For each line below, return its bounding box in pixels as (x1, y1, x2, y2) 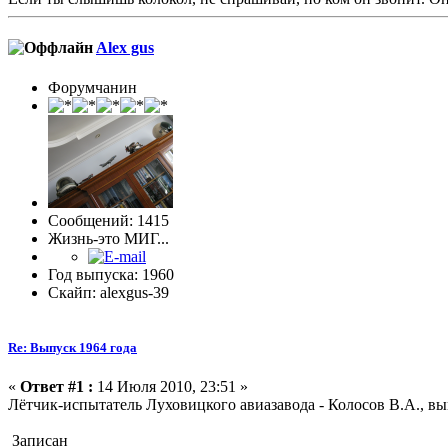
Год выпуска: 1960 (48, 265, 174, 283)
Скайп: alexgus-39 (48, 283, 169, 301)
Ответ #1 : (20, 377, 93, 395)
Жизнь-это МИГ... (48, 229, 169, 247)
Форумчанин (48, 78, 137, 96)
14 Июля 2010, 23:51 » (93, 377, 248, 395)
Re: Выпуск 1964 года (8, 339, 137, 355)
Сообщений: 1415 (48, 211, 169, 229)
